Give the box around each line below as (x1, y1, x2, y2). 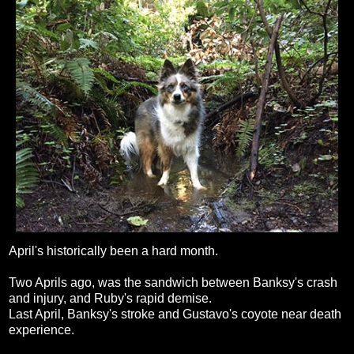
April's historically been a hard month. (9, 243, 218, 258)
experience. (9, 322, 74, 337)
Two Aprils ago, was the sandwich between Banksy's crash (9, 275, 337, 289)
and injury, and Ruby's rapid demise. (9, 291, 212, 305)
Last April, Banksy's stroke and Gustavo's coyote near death (9, 307, 341, 321)
